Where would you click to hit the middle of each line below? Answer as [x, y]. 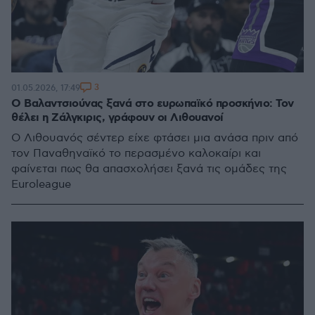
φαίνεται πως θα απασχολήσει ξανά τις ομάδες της [149, 169]
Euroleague [41, 185]
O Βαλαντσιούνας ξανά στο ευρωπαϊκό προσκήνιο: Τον [153, 104]
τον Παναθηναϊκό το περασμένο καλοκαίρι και [136, 154]
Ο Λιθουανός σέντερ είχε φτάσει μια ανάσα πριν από [155, 138]
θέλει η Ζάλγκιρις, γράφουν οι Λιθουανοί [117, 118]
